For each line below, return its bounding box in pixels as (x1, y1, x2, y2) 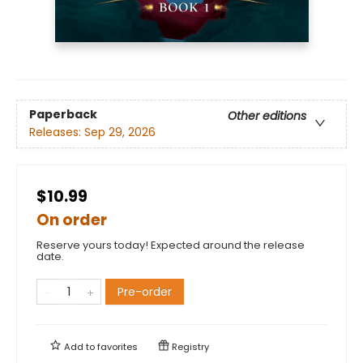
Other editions (228, 107, 306, 124)
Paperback (29, 105, 97, 122)
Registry (169, 340, 209, 353)
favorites (97, 340, 138, 353)
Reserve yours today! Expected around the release (36, 237, 305, 253)
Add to (62, 340, 97, 353)
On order (36, 208, 107, 231)
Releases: (29, 123, 84, 140)
